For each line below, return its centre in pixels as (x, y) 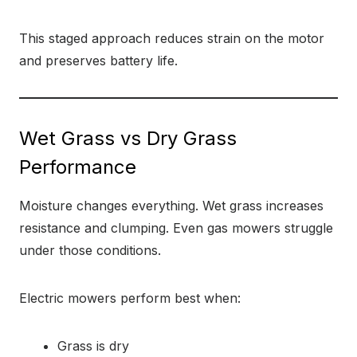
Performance (78, 167)
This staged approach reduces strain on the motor (172, 38)
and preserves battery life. (98, 61)
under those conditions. (90, 250)
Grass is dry (93, 346)
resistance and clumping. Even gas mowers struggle (176, 228)
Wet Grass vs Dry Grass (128, 138)
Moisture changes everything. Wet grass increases (171, 206)
